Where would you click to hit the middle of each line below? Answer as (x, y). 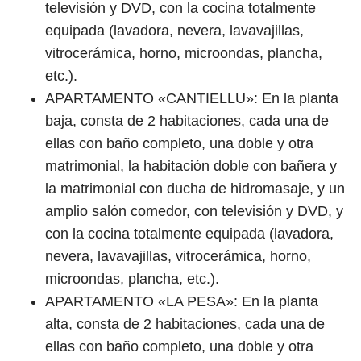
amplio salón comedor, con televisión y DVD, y (194, 211)
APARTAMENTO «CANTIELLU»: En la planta (192, 98)
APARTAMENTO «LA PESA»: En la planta (182, 301)
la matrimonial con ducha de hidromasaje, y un (195, 189)
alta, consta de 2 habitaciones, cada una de (185, 324)
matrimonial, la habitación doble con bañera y (191, 166)
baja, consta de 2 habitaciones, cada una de (187, 121)
